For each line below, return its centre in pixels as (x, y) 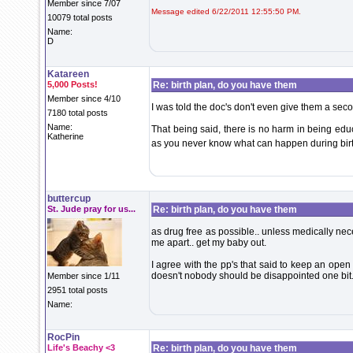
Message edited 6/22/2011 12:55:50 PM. (226, 11)
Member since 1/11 (84, 276)
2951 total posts (78, 290)
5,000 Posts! (72, 84)
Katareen (68, 74)
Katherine (65, 136)
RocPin (63, 337)
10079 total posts (80, 17)
